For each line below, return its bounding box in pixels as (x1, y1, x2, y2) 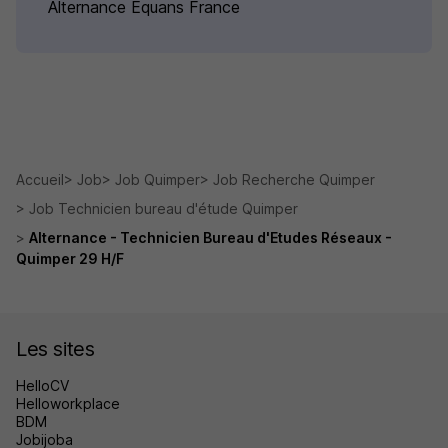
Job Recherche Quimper (213, 171, 375, 188)
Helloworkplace (16, 395, 120, 412)
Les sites (16, 337, 95, 361)
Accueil (16, 171, 64, 188)
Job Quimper (115, 171, 200, 188)
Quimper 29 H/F (16, 250, 124, 267)
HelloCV (16, 377, 69, 394)
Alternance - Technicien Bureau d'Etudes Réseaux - (29, 229, 392, 246)
